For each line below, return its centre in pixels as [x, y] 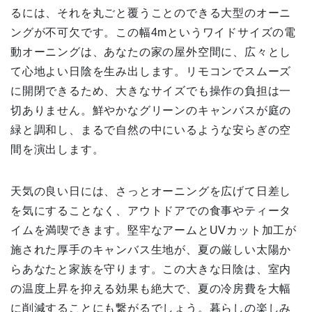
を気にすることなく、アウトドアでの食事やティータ [151, 210]
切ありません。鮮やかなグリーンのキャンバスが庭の [151, 110]
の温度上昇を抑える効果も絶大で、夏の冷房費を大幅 [151, 288]
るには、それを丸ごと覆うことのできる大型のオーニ [151, 13]
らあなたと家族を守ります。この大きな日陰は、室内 [151, 269]
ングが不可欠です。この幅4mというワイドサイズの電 [153, 32]
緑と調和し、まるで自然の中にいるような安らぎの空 [151, 130]
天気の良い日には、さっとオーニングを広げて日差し [151, 191]
